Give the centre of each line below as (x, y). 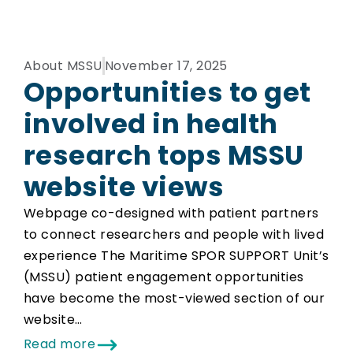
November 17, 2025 (166, 66)
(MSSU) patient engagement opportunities (164, 277)
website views (124, 187)
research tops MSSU (164, 156)
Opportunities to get (167, 93)
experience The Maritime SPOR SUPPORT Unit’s (176, 256)
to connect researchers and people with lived (174, 235)
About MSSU (63, 66)
